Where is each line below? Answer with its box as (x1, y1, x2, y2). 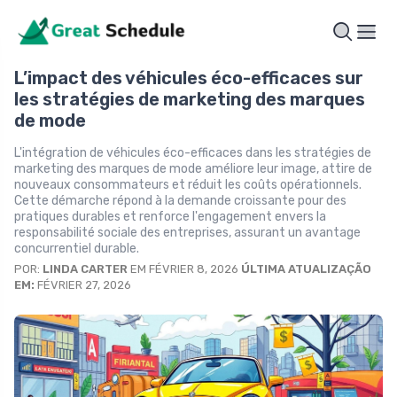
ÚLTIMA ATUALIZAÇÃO (241, 262, 371, 276)
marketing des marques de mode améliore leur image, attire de (14, 161, 372, 177)
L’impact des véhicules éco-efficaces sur (14, 67, 363, 90)
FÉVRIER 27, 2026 (35, 278, 131, 292)
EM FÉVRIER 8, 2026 (128, 262, 241, 276)
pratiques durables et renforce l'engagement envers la (14, 209, 326, 225)
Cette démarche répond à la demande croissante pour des (14, 193, 346, 209)
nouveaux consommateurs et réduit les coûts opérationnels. (14, 177, 362, 193)
